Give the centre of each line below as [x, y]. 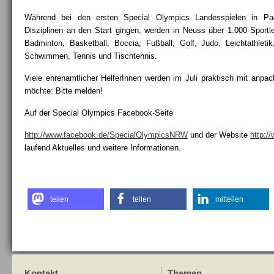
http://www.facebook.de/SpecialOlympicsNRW [106, 135]
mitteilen [229, 199]
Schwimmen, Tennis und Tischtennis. [91, 56]
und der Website [219, 135]
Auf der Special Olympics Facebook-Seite [99, 113]
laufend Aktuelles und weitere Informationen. [103, 148]
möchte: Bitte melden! [64, 91]
